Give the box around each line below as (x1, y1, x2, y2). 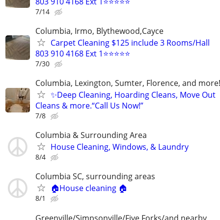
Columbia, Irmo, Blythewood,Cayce (35, 25, 164, 36)
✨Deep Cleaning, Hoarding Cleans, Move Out (51, 89, 216, 100)
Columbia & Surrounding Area (35, 130, 147, 141)
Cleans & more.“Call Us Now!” (35, 100, 143, 111)
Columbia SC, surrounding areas (35, 171, 155, 182)
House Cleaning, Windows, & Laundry (51, 141, 189, 153)
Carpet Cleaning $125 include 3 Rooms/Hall (51, 37, 210, 48)
